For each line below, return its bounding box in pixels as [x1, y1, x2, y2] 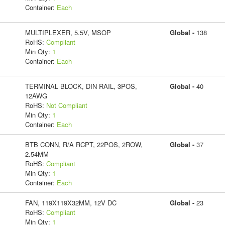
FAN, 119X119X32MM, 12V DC [25, 197, 117, 207]
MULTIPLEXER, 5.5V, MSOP [25, 27, 111, 37]
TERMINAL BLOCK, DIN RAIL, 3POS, [25, 81, 137, 91]
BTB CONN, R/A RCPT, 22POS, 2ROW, [25, 139, 143, 149]
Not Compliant [46, 100, 87, 110]
